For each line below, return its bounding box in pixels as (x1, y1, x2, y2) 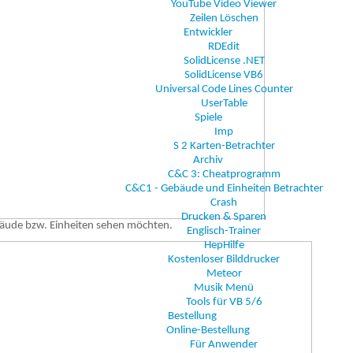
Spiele (194, 112, 222, 124)
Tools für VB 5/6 (185, 296, 262, 308)
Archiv (193, 154, 223, 166)
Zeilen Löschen (189, 13, 258, 24)
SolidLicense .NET (183, 55, 265, 67)
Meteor (206, 268, 242, 280)
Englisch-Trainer (187, 225, 261, 237)
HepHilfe (203, 240, 244, 251)
